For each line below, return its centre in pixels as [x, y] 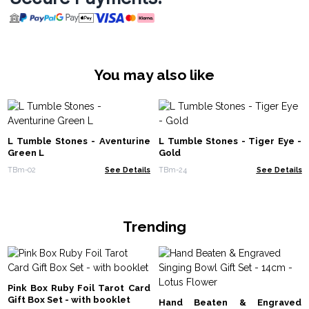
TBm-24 [173, 169]
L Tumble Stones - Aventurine [79, 141]
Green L [26, 153]
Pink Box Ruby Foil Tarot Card [79, 288]
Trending [154, 226]
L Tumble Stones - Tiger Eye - [230, 141]
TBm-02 [21, 169]
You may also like [154, 74]
